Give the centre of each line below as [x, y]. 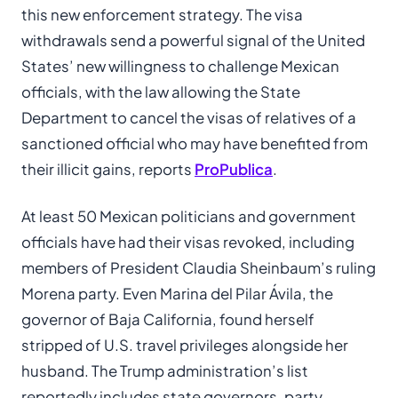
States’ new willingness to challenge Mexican [180, 66]
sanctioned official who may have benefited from [195, 143]
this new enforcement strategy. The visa [162, 15]
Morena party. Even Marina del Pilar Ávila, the [177, 294]
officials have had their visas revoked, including [188, 242]
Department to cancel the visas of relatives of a [189, 118]
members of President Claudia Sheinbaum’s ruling [199, 268]
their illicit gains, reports [108, 169]
